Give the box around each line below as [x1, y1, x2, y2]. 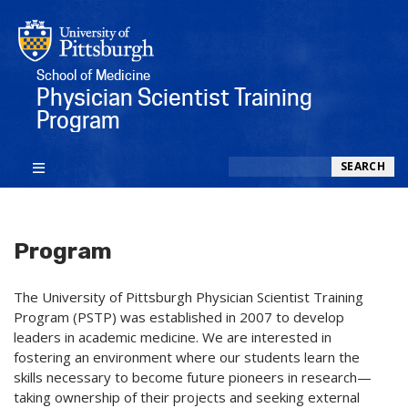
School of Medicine [36, 66, 150, 84]
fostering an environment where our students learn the [14, 348, 360, 367]
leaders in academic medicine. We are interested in [14, 328, 331, 347]
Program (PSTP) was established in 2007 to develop [14, 308, 344, 327]
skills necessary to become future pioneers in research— [14, 368, 372, 387]
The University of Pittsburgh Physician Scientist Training [14, 288, 363, 307]
